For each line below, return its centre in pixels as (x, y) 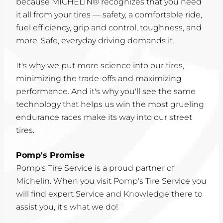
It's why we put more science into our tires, (100, 65)
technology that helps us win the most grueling (110, 104)
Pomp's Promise (50, 155)
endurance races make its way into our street (104, 117)
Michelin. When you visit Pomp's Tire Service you (111, 181)
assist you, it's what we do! (67, 207)
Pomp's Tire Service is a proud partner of (95, 168)
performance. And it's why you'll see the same (106, 91)
